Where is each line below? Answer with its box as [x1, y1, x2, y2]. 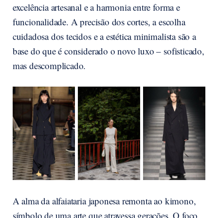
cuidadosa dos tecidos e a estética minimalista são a [12, 30, 196, 43]
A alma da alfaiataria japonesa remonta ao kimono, [12, 195, 196, 207]
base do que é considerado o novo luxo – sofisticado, [12, 45, 204, 57]
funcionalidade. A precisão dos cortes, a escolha [12, 16, 185, 28]
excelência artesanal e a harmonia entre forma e [12, 1, 180, 14]
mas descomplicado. [12, 59, 86, 72]
